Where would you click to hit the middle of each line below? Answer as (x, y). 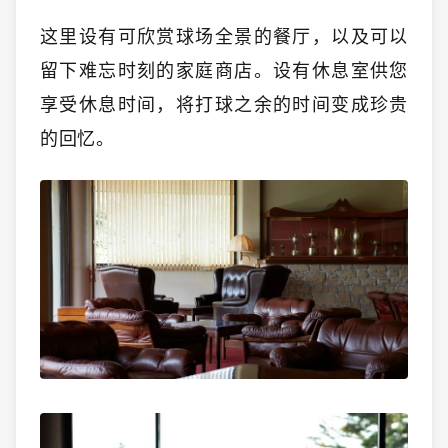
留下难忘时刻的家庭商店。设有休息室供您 (224, 71)
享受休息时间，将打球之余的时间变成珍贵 (224, 105)
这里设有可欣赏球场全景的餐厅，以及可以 (224, 37)
